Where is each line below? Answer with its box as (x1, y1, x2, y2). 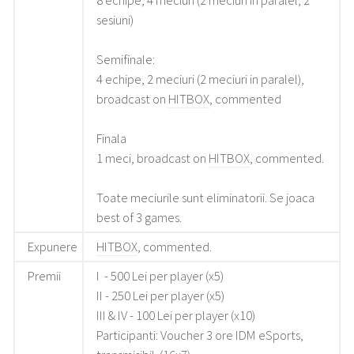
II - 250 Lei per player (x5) (96, 288, 225, 305)
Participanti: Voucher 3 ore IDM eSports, (96, 327, 304, 345)
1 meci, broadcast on (96, 150, 209, 168)
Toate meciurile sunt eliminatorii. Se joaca (96, 190, 315, 207)
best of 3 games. (96, 209, 183, 227)
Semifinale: (96, 51, 156, 69)
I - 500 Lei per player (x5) (96, 268, 224, 285)
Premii (28, 268, 62, 285)
